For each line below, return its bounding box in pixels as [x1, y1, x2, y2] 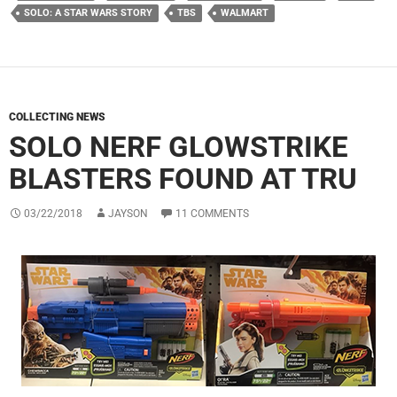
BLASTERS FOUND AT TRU [9, 160, 357, 196]
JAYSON [108, 206, 148, 220]
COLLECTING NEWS [9, 110, 105, 123]
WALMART [221, 6, 269, 19]
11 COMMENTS [175, 206, 249, 220]
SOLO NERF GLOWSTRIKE [9, 128, 348, 164]
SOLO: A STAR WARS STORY [24, 6, 152, 19]
